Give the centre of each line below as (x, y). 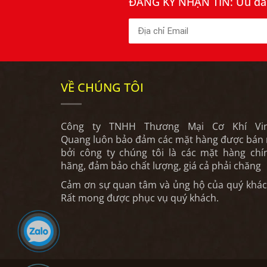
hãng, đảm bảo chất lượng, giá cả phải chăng (161, 165)
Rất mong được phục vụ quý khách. (140, 198)
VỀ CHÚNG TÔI (102, 87)
